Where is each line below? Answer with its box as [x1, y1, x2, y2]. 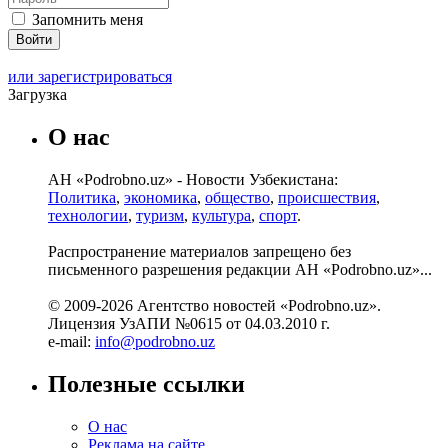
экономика [124, 189, 197, 207]
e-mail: [48, 333, 95, 351]
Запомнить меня [28, 11, 143, 29]
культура [192, 207, 251, 225]
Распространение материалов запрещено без [48, 243, 351, 261]
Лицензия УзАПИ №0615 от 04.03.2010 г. [48, 315, 330, 333]
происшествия [278, 189, 376, 207]
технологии [48, 207, 128, 225]
